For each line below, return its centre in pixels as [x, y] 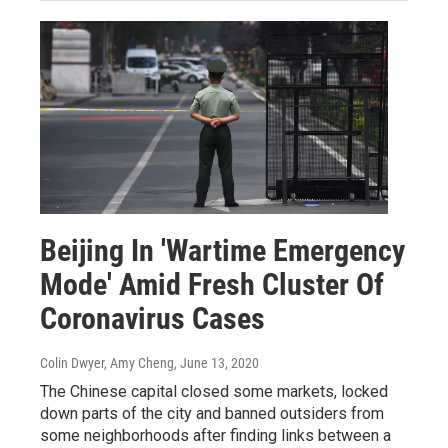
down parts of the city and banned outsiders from [212, 414]
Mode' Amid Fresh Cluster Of [212, 285]
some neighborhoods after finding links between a [215, 436]
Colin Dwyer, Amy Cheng [107, 363]
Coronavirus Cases [152, 319]
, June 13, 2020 [216, 363]
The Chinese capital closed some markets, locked [214, 392]
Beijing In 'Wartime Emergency [222, 251]
